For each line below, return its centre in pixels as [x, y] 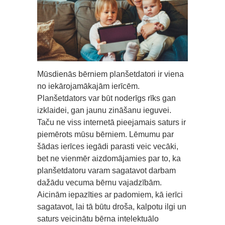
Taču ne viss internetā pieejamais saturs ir [111, 123]
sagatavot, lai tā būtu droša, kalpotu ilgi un [112, 207]
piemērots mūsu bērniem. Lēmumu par [105, 135]
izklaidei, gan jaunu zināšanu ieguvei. [104, 110]
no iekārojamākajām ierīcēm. [88, 86]
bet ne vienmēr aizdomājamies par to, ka [109, 159]
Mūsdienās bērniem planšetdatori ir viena [110, 74]
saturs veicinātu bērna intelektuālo [98, 219]
